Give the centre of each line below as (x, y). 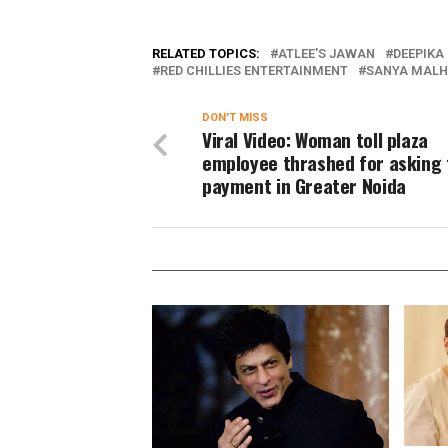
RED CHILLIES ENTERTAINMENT (254, 70)
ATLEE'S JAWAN (326, 53)
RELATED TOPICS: (206, 53)
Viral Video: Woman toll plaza (315, 139)
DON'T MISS (235, 117)
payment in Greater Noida (304, 185)
